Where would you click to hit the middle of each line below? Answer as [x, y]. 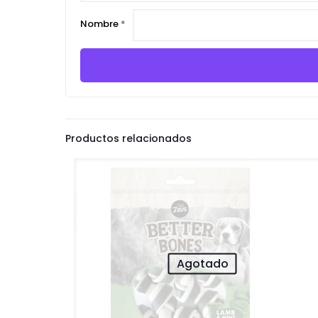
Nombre [100, 24]
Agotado [202, 263]
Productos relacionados [128, 138]
